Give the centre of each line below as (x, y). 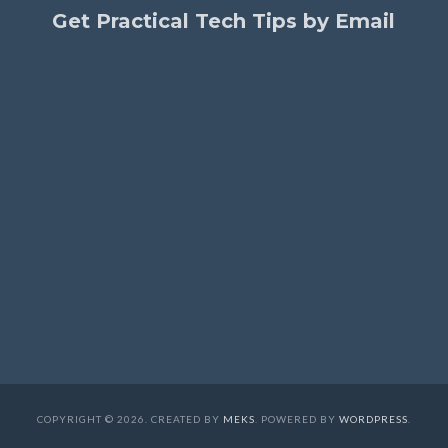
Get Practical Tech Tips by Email (223, 20)
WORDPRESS (373, 418)
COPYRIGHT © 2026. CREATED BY (130, 418)
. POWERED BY (297, 418)
